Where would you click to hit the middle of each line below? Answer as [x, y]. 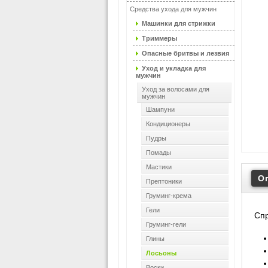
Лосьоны [161, 253]
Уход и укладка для [174, 68]
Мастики [159, 167]
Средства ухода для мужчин [173, 9]
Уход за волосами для [176, 89]
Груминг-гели [166, 224]
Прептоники [164, 181]
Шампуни [160, 109]
